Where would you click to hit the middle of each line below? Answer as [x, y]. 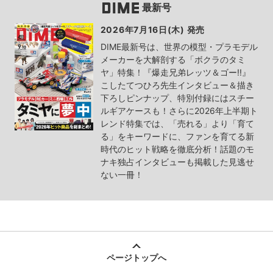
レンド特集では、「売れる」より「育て [177, 124]
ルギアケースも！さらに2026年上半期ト [179, 111]
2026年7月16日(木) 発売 [152, 30]
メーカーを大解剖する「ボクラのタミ [173, 60]
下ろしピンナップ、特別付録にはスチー [177, 98]
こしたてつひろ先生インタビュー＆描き [177, 85]
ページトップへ [136, 258]
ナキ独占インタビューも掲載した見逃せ [177, 162]
